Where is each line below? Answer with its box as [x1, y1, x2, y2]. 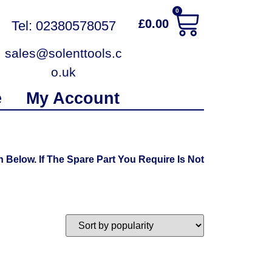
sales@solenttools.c [5, 46, 123, 61]
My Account [26, 89, 120, 107]
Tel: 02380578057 [11, 18, 116, 33]
